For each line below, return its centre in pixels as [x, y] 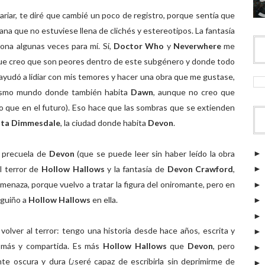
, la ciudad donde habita [104, 123]
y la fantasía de [136, 169]
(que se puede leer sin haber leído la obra [156, 153]
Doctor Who [139, 46]
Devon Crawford [199, 169]
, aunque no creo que [194, 92]
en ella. [104, 200]
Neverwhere [199, 46]
